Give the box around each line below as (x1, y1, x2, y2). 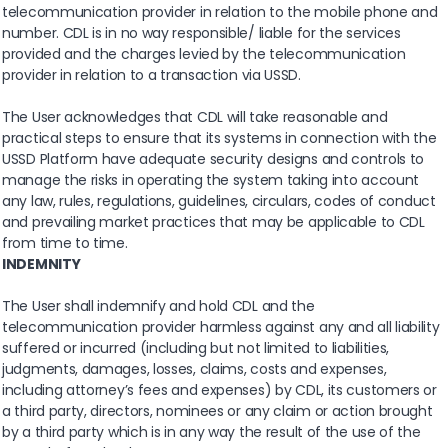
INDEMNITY (2, 254, 81, 275)
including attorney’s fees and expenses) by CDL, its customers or (2, 380, 437, 401)
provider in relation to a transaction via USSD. (2, 65, 301, 86)
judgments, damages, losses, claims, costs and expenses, (2, 359, 387, 380)
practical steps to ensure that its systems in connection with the (2, 128, 437, 149)
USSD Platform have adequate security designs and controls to (2, 149, 425, 170)
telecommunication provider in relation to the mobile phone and (2, 2, 438, 23)
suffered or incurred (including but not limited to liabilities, (2, 338, 390, 359)
